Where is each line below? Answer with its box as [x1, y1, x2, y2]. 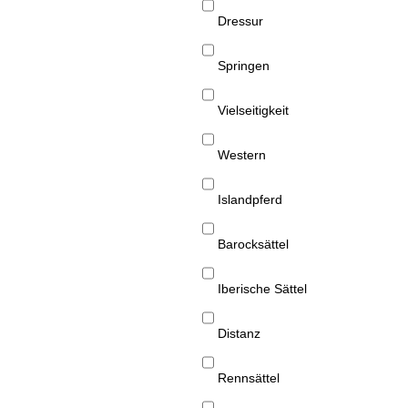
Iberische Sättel [218, 281, 307, 297]
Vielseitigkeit [218, 103, 289, 118]
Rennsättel [218, 371, 280, 386]
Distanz [218, 326, 260, 342]
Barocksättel [218, 237, 289, 252]
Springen [218, 58, 270, 74]
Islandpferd [218, 192, 282, 208]
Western [218, 148, 266, 163]
